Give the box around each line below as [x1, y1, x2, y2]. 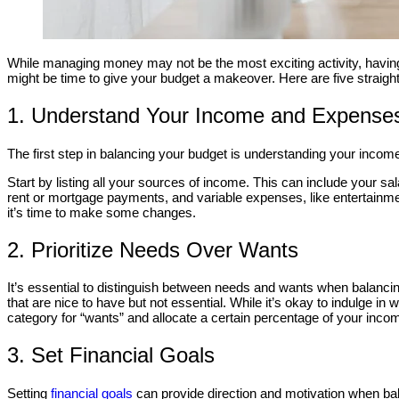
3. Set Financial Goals [7, 343, 215, 368]
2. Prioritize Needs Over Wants [7, 237, 298, 262]
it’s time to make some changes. [7, 204, 196, 220]
